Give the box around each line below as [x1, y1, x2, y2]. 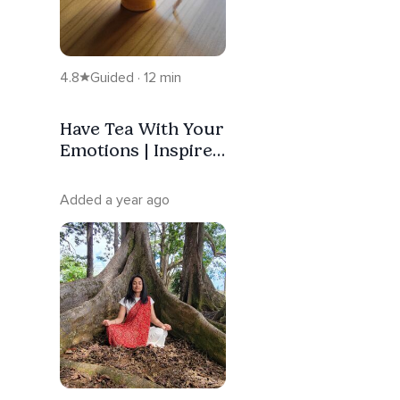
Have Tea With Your [60, 117, 224, 139]
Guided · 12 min [90, 68, 181, 87]
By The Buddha [60, 160, 187, 182]
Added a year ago [60, 190, 170, 209]
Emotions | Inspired [60, 138, 223, 161]
